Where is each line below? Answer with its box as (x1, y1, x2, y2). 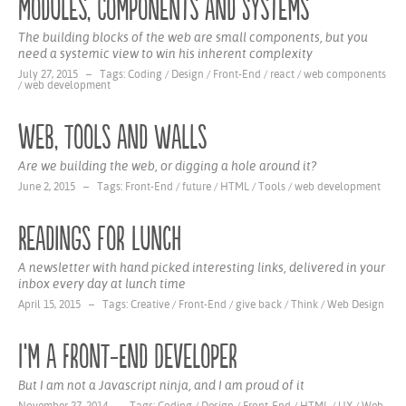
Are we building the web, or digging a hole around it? (18, 159, 316, 173)
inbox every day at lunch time (18, 276, 186, 291)
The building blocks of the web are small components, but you (18, 30, 368, 44)
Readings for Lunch (18, 220, 181, 259)
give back (236, 298, 282, 311)
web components (304, 68, 386, 81)
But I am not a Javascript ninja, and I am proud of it (18, 378, 304, 392)
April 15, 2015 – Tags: (18, 298, 130, 311)
